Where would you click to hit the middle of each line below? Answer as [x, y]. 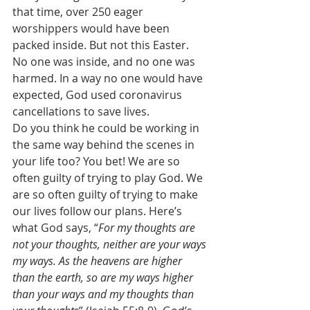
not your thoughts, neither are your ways [111, 244]
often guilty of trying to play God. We [109, 178]
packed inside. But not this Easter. [102, 45]
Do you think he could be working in [107, 128]
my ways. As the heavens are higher [99, 261]
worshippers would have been [92, 28]
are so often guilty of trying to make [107, 194]
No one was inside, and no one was [105, 62]
